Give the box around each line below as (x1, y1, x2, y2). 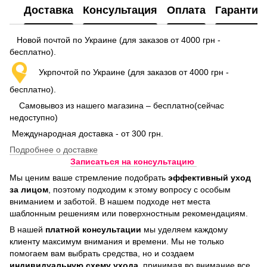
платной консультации (45, 225, 141, 235)
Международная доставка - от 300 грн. (10, 129, 166, 139)
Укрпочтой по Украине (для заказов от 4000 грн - (27, 67, 229, 77)
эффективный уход (168, 173, 251, 183)
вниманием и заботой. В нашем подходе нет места (10, 197, 210, 207)
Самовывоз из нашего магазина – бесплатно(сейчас (10, 101, 224, 111)
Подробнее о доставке (10, 145, 98, 155)
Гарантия (215, 4, 265, 16)
